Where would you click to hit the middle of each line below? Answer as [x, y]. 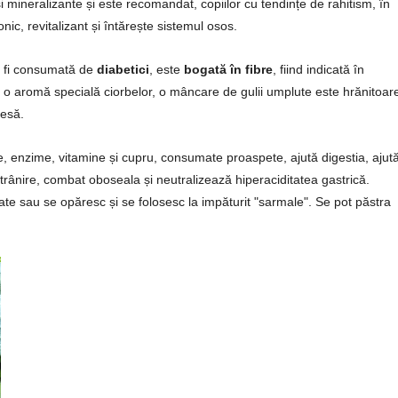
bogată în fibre [228, 69]
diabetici [123, 69]
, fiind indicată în [318, 69]
